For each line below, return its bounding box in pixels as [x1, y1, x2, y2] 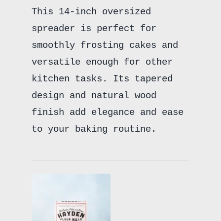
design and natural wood [31, 90, 156, 102]
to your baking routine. [31, 124, 156, 135]
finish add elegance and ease [31, 107, 184, 118]
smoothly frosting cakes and [31, 40, 178, 51]
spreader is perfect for [31, 23, 156, 35]
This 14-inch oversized [31, 6, 151, 18]
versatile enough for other [31, 57, 173, 68]
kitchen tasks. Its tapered [31, 74, 173, 85]
